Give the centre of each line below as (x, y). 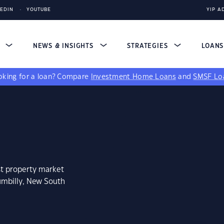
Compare (74, 77)
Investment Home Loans (133, 77)
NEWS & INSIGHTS (64, 46)
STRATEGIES (149, 46)
